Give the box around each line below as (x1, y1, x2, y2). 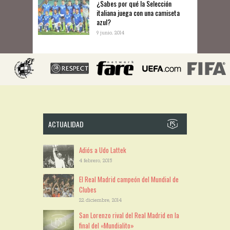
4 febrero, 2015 (79, 158, 112, 165)
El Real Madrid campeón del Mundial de (79, 174, 179, 185)
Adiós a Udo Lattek (79, 145, 126, 156)
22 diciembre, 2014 (79, 197, 122, 204)
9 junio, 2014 (97, 30, 124, 37)
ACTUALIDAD (48, 119, 84, 130)
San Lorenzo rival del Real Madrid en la (79, 210, 179, 221)
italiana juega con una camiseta (97, 7, 180, 18)
